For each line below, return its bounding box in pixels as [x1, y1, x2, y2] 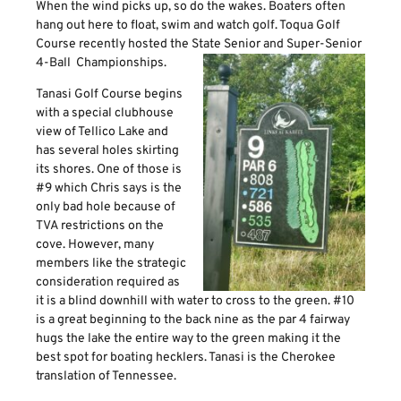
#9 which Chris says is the [36, 181, 182, 197]
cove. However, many [36, 237, 154, 253]
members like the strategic [36, 256, 186, 272]
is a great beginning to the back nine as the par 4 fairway [36, 312, 350, 328]
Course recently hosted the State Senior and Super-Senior [36, 36, 362, 52]
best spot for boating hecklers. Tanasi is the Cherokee [36, 350, 336, 366]
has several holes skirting [36, 143, 179, 159]
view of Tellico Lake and [36, 124, 168, 141]
